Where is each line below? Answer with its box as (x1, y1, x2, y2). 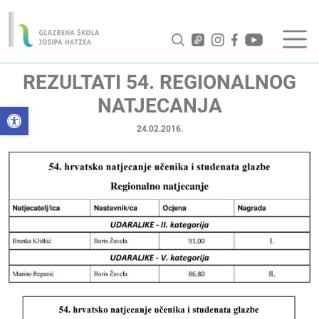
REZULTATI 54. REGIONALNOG (23, 70, 296, 94)
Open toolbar (6, 105, 51, 122)
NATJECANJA (97, 94, 222, 117)
